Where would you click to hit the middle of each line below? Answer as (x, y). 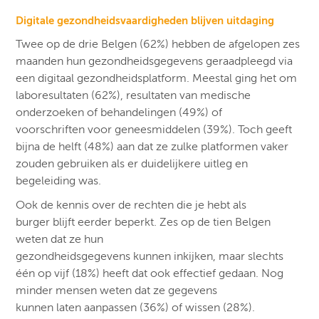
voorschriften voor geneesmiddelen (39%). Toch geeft (154, 129)
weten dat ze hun (60, 239)
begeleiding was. (59, 181)
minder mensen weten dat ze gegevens (117, 290)
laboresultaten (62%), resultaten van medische (134, 95)
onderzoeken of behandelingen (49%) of (119, 112)
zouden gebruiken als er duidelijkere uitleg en (132, 163)
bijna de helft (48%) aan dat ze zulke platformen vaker (152, 146)
